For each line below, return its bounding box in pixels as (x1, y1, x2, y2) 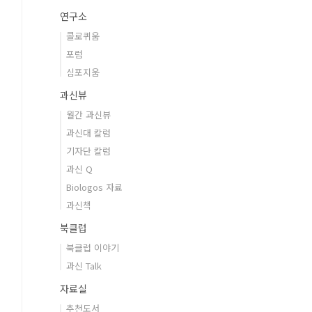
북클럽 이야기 (66, 241, 119, 254)
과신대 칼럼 (66, 126, 111, 139)
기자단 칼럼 (66, 144, 111, 157)
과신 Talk (66, 259, 102, 272)
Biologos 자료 (66, 180, 123, 194)
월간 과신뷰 (66, 108, 111, 121)
